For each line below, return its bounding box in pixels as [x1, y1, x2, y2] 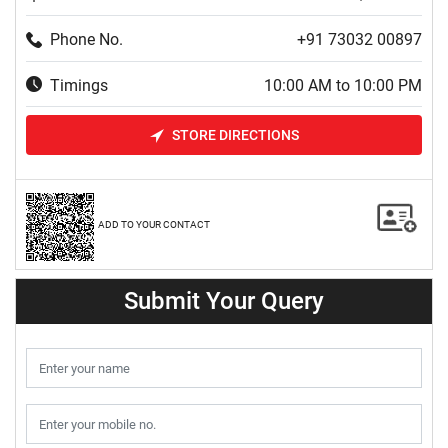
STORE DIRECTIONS [171, 127, 299, 144]
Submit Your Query [124, 287, 324, 316]
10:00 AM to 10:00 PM [264, 75, 422, 95]
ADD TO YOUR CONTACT [98, 219, 210, 231]
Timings [50, 75, 108, 95]
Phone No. [50, 29, 123, 49]
